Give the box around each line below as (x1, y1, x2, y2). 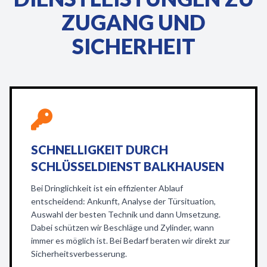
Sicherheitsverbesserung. (31, 249, 127, 259)
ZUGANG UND (61, 9, 206, 35)
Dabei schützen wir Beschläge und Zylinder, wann (31, 222, 214, 232)
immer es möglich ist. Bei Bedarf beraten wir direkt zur (31, 235, 230, 246)
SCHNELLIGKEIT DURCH (31, 142, 168, 157)
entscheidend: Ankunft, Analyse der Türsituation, (31, 196, 216, 206)
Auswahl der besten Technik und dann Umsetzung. (31, 209, 221, 219)
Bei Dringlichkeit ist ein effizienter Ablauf (31, 183, 183, 193)
